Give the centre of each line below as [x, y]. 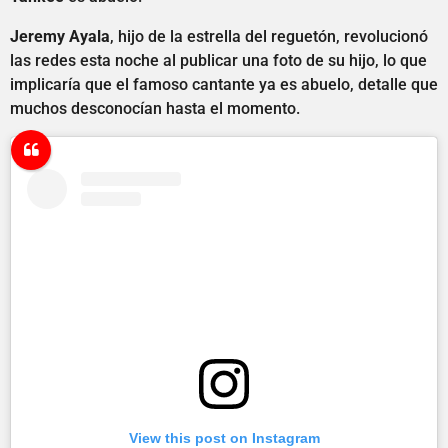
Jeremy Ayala [60, 36]
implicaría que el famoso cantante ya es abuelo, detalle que [224, 84]
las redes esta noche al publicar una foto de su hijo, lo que [218, 60]
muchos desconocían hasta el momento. [155, 108]
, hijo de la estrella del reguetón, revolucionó [269, 36]
